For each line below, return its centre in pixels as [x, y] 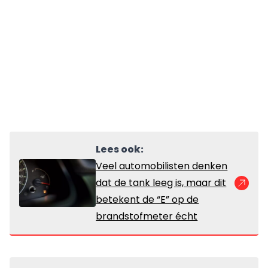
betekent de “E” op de [147, 200]
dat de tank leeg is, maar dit [161, 183]
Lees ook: [120, 150]
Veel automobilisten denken [162, 166]
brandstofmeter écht [147, 217]
